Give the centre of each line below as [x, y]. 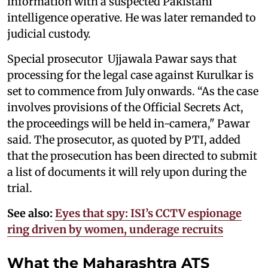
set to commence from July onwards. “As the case [133, 91]
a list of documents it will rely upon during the [127, 172]
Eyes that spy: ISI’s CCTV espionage [148, 213]
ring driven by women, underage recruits [115, 229]
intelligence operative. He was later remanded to [132, 17]
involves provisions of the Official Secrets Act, [125, 107]
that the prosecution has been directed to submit [132, 156]
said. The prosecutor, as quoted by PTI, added [124, 139]
